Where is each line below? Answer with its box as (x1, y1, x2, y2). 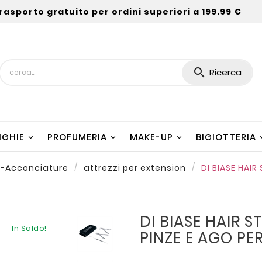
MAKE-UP (130, 130, 173, 143)
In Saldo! (12, 223, 47, 233)
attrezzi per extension (84, 161, 186, 174)
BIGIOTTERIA (196, 130, 256, 143)
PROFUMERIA (47, 130, 107, 143)
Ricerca (209, 66, 242, 79)
